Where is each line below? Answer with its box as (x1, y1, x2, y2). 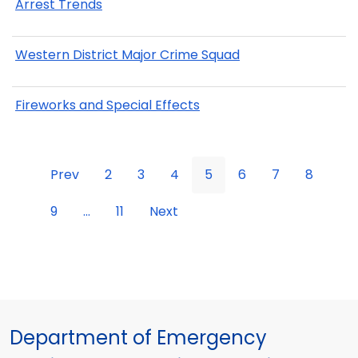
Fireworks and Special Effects (15, 96, 200, 115)
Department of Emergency (10, 324, 267, 351)
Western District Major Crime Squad (15, 46, 240, 65)
